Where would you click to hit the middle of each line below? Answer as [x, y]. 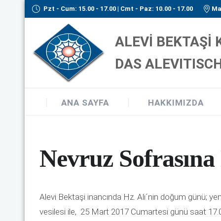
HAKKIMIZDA [176, 103]
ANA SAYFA [85, 103]
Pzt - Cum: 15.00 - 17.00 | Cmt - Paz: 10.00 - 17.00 [118, 9]
